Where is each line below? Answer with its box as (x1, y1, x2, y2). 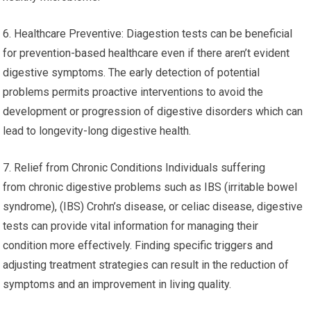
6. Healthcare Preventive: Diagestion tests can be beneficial (3, 27, 293, 41)
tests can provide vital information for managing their (3, 219, 259, 233)
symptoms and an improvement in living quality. (3, 278, 232, 292)
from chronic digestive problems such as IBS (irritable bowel (3, 180, 298, 194)
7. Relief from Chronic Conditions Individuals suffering (3, 161, 266, 175)
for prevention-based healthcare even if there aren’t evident (3, 47, 290, 60)
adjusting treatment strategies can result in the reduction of (3, 258, 289, 272)
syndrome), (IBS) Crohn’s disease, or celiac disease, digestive (3, 200, 303, 214)
